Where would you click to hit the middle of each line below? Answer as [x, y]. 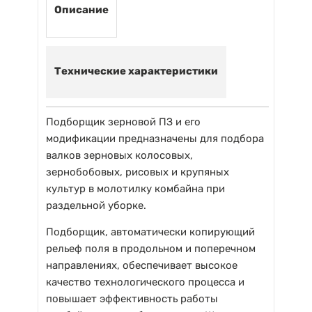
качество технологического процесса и [145, 282]
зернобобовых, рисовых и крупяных [138, 172]
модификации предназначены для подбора [155, 139]
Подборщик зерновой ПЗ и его [123, 122]
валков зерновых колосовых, [119, 155]
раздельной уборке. [96, 205]
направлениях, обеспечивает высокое [142, 265]
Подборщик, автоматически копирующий [150, 232]
